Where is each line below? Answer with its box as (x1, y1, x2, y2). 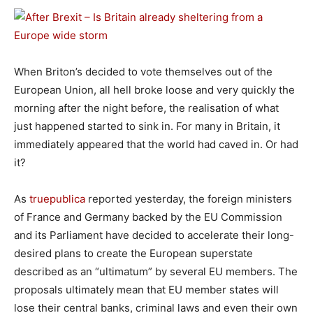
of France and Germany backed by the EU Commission (14, 210, 282, 224)
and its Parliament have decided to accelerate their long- (14, 228, 294, 242)
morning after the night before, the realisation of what (14, 101, 279, 115)
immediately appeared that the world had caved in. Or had (14, 138, 298, 151)
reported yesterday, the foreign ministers (85, 192, 292, 205)
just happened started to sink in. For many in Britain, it (14, 119, 280, 133)
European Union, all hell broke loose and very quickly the (14, 83, 295, 96)
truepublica (29, 192, 85, 205)
